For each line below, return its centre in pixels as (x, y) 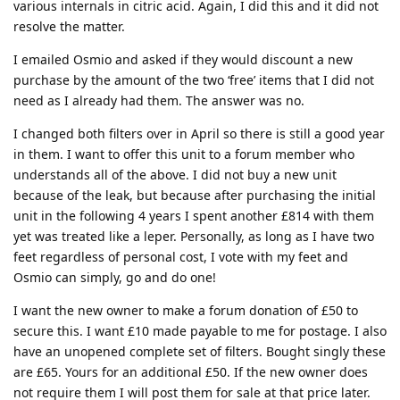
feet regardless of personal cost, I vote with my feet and (181, 256)
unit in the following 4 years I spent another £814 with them (194, 215)
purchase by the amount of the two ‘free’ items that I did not (194, 79)
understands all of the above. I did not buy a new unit (175, 174)
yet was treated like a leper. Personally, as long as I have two (194, 236)
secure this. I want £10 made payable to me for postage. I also (200, 330)
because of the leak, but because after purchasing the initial (195, 195)
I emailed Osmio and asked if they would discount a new (183, 59)
